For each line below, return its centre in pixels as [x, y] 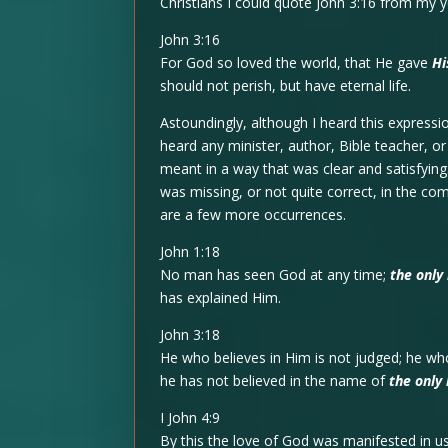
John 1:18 [190, 252]
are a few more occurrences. [253, 215]
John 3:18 [190, 335]
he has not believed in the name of [273, 381]
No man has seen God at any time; [273, 275]
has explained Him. [221, 298]
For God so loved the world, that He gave [296, 63]
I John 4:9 [190, 418]
